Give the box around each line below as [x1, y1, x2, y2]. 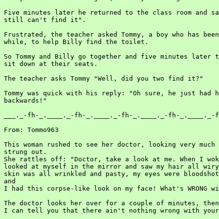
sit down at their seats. [4, 60, 98, 67]
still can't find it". [4, 16, 86, 23]
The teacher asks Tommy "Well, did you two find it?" [4, 75, 203, 82]
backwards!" [4, 97, 47, 104]
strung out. [4, 148, 47, 155]
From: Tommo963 [4, 126, 59, 133]
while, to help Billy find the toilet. [4, 38, 149, 45]
